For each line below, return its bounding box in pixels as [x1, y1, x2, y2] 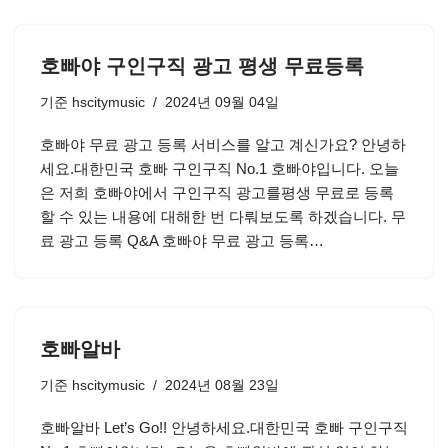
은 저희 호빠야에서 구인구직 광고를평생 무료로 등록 [40, 184, 394, 201]
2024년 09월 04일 [165, 95, 279, 110]
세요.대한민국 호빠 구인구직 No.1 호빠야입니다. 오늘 [40, 160, 399, 177]
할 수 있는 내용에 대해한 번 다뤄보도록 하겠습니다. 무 [40, 208, 406, 225]
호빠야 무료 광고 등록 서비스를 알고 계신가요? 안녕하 [40, 136, 406, 153]
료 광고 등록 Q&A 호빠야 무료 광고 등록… [40, 232, 328, 249]
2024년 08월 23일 [165, 378, 279, 393]
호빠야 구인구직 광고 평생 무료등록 [40, 55, 364, 77]
